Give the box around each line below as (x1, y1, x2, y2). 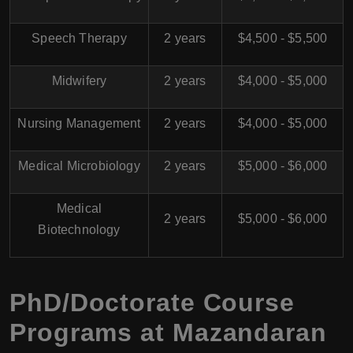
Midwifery (51, 73, 107, 87)
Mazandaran (172, 318, 327, 347)
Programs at (9, 318, 173, 347)
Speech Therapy (32, 31, 127, 45)
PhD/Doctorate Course (9, 288, 295, 317)
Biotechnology (38, 222, 121, 236)
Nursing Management (17, 116, 141, 130)
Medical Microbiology (18, 158, 140, 173)
